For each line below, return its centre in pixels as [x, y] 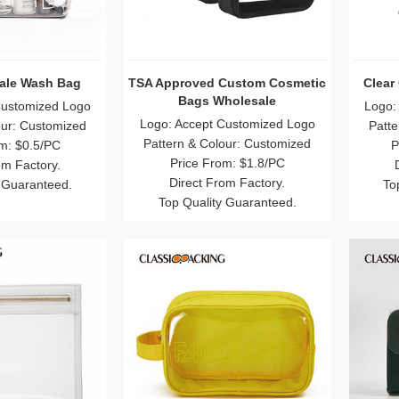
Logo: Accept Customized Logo [227, 124]
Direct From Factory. [228, 183]
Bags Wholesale [228, 101]
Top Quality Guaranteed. [227, 202]
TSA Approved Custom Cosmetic [228, 83]
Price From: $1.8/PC [227, 163]
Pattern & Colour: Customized [228, 143]
